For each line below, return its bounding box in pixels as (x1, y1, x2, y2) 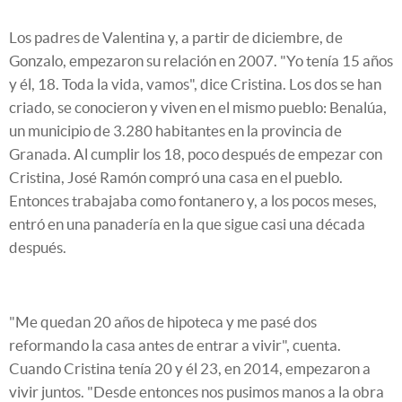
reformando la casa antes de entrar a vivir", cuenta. (9, 336, 341, 354)
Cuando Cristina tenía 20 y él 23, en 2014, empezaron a (9, 359, 371, 377)
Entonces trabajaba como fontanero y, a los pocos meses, (9, 191, 377, 209)
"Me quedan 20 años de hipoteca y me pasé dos (9, 312, 317, 330)
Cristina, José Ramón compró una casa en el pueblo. (9, 168, 343, 186)
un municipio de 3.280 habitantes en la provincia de (9, 121, 342, 139)
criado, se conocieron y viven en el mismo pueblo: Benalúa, (9, 98, 387, 116)
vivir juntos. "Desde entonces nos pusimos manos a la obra (9, 382, 384, 400)
